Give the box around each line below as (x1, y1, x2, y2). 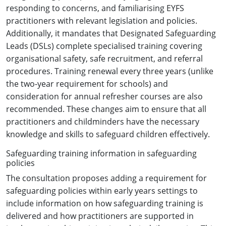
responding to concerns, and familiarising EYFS (6, 2, 184, 14)
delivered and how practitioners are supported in (6, 210, 194, 221)
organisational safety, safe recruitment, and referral (6, 52, 203, 64)
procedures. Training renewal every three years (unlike (6, 65, 213, 77)
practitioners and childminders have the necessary (6, 116, 199, 127)
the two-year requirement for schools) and (6, 78, 168, 89)
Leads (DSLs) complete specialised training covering (6, 40, 202, 51)
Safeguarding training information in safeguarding (6, 147, 197, 159)
